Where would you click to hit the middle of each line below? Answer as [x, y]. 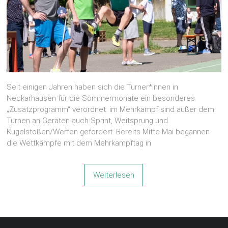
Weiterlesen [114, 175]
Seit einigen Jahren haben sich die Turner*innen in [93, 87]
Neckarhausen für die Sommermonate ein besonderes [101, 98]
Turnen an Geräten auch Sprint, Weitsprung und [88, 120]
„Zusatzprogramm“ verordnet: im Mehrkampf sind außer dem [111, 109]
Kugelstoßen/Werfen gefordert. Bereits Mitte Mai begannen [108, 132]
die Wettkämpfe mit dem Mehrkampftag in [79, 143]
